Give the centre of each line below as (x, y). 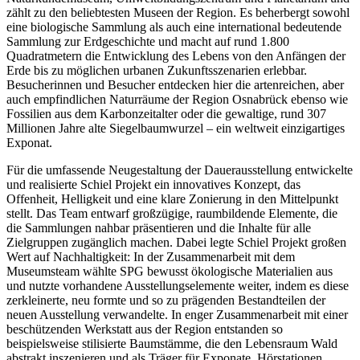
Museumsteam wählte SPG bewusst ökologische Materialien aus (170, 271)
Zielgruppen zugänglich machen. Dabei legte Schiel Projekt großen (176, 242)
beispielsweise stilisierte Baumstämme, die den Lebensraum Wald (172, 343)
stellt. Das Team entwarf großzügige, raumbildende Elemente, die (172, 213)
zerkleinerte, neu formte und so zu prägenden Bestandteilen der (166, 300)
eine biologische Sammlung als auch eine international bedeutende (174, 27)
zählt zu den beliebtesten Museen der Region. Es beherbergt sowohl (178, 12)
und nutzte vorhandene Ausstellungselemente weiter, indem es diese (178, 285)
